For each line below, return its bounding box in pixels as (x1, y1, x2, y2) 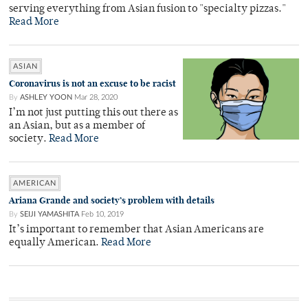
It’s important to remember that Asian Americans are (9, 225, 264, 235)
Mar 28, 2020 (74, 93, 118, 101)
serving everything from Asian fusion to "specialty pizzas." (9, 4, 286, 14)
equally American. (9, 238, 101, 248)
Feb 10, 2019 (81, 210, 124, 218)
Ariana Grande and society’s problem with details (9, 195, 214, 206)
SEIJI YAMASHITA (20, 210, 79, 218)
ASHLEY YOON (20, 93, 72, 101)
